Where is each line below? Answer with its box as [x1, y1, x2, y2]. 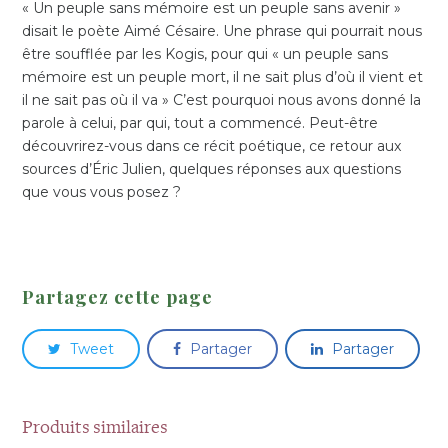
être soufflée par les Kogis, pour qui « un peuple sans [22, 45, 389, 64]
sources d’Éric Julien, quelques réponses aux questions [22, 160, 402, 179]
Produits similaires [22, 416, 169, 440]
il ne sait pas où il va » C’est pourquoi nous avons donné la [22, 91, 422, 110]
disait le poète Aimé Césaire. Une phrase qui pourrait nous [22, 22, 423, 41]
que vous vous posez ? [22, 183, 182, 202]
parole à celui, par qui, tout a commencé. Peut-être [22, 114, 379, 133]
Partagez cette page [22, 284, 214, 310]
